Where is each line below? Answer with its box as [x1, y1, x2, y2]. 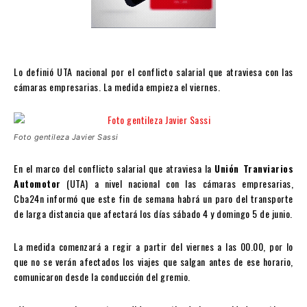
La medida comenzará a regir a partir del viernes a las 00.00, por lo [14, 239, 293, 254]
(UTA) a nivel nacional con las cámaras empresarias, [60, 176, 293, 191]
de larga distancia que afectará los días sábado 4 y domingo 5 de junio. [14, 206, 293, 221]
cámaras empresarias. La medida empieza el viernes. [14, 79, 220, 95]
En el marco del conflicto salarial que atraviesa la [14, 161, 215, 176]
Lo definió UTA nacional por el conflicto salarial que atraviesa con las [14, 64, 293, 79]
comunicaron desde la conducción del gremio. [14, 269, 191, 284]
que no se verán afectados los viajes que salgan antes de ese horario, [14, 254, 293, 269]
